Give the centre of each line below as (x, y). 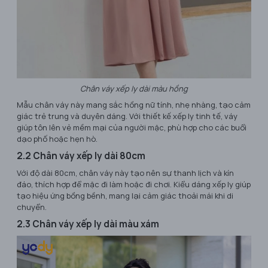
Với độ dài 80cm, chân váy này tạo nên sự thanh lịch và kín (125, 173)
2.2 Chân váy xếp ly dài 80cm (81, 156)
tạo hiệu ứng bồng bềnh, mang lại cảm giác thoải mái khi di (125, 196)
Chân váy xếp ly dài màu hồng (134, 89)
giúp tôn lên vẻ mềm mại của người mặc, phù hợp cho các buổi (132, 128)
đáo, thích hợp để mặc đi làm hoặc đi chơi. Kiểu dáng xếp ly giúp (134, 185)
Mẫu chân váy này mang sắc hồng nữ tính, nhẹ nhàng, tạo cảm (134, 105)
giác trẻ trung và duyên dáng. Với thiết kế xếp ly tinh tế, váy (127, 116)
